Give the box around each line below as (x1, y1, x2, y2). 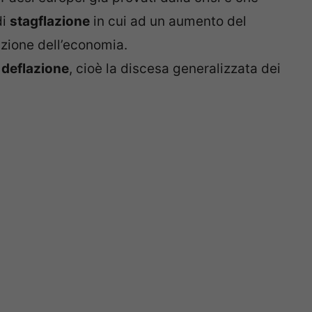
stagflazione (10, 13, 90, 29)
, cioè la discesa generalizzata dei (69, 60, 281, 77)
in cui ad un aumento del (90, 13, 247, 29)
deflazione (1, 60, 69, 77)
